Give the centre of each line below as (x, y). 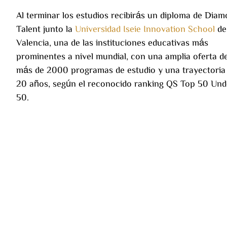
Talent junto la (46, 28)
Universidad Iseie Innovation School (145, 28)
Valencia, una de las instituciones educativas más (112, 42)
